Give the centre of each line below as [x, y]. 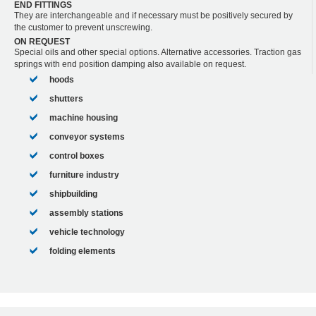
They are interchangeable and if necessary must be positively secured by [153, 15]
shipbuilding [73, 194]
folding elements [83, 251]
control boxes [77, 156]
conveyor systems [87, 136]
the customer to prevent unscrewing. [83, 27]
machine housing [84, 117]
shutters [66, 98]
